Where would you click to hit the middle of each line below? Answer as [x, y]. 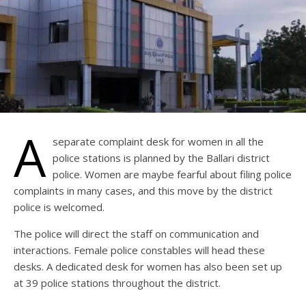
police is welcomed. [59, 207]
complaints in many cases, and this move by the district [143, 191]
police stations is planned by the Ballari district [161, 158]
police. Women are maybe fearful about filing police [172, 175]
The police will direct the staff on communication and [136, 234]
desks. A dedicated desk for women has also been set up [148, 267]
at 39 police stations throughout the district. [117, 283]
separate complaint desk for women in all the [158, 142]
